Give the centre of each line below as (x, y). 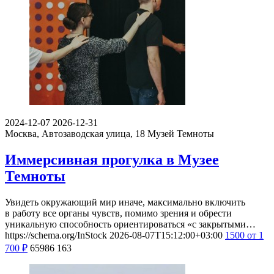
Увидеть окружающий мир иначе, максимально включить (125, 202)
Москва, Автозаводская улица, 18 (75, 133)
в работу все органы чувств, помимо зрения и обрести (118, 213)
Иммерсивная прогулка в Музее (112, 159)
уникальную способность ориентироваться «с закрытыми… (130, 224)
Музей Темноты (181, 133)
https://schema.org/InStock (56, 235)
